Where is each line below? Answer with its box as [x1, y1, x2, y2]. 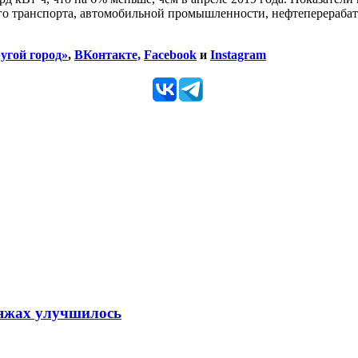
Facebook [144, 48, 197, 62]
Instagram [210, 48, 266, 62]
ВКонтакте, [74, 48, 141, 62]
